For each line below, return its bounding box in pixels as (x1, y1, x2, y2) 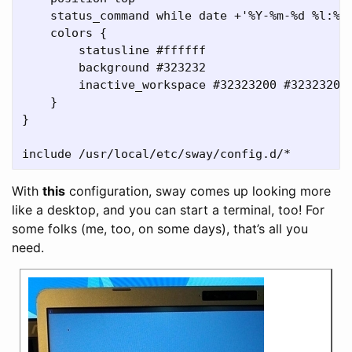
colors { (22, 25, 107, 40)
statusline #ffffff (22, 42, 206, 57)
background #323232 (22, 60, 206, 75)
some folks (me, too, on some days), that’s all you (12, 220, 308, 236)
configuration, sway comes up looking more (65, 182, 331, 199)
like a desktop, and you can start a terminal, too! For (12, 201, 324, 218)
